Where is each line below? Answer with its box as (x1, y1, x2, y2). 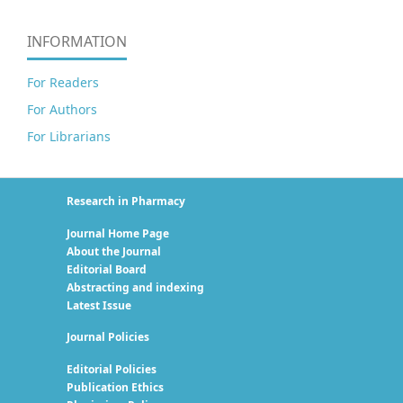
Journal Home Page (67, 225, 169, 241)
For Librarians (27, 127, 111, 145)
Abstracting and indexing (67, 279, 204, 295)
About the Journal (67, 243, 161, 259)
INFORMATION (27, 31, 127, 51)
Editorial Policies (67, 362, 157, 378)
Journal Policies (67, 329, 149, 345)
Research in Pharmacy (67, 193, 185, 209)
